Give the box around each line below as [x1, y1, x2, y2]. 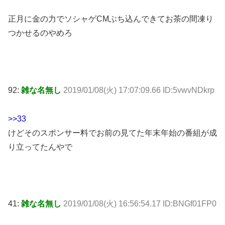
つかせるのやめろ [8, 29, 72, 38]
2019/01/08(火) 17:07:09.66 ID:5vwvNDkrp [63, 85, 214, 94]
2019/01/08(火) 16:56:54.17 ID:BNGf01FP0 [63, 199, 216, 208]
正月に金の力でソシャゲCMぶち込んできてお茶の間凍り [8, 15, 213, 24]
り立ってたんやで [8, 142, 72, 151]
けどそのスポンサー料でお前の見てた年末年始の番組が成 [8, 128, 217, 137]
